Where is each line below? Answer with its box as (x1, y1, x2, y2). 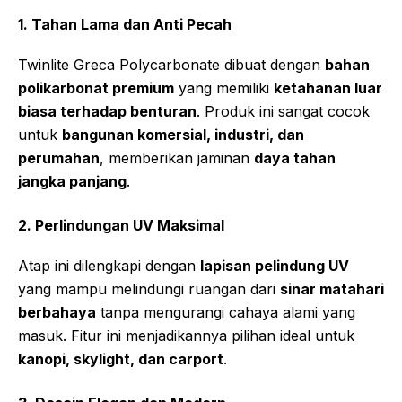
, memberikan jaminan (100, 149, 254, 168)
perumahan (18, 149, 100, 168)
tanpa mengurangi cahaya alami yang (96, 303, 355, 322)
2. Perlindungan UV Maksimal (18, 216, 224, 235)
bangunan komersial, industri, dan (62, 126, 304, 144)
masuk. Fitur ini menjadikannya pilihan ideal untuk (18, 327, 354, 345)
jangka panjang (18, 172, 127, 191)
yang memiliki (174, 79, 274, 98)
